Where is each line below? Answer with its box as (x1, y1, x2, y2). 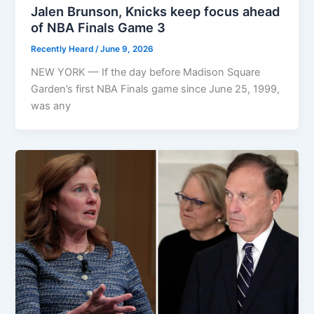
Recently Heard (31, 43, 96, 54)
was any (31, 99, 71, 112)
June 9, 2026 (100, 43, 154, 54)
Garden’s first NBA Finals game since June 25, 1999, (31, 82, 280, 95)
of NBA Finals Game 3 (31, 19, 166, 35)
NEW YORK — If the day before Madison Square (31, 65, 261, 78)
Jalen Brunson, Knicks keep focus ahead (31, 3, 280, 19)
